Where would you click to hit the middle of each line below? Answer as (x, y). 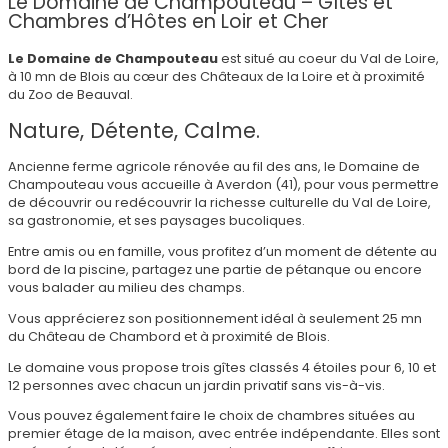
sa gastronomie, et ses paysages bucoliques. (156, 221)
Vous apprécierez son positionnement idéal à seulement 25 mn (215, 318)
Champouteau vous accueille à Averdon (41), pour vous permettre (223, 185)
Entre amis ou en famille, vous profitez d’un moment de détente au (222, 252)
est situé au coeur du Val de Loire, (328, 58)
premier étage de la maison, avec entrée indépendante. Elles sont (224, 434)
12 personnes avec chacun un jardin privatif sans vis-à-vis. (196, 385)
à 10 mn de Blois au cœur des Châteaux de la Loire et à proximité (216, 76)
